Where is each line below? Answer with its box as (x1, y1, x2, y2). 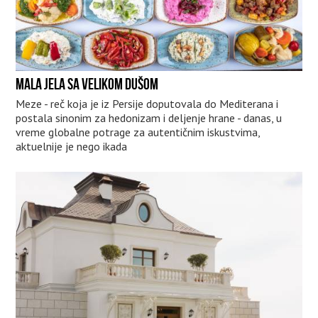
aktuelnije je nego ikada (16, 139, 128, 154)
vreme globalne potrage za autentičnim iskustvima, (16, 125, 261, 140)
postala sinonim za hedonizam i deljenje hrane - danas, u (16, 111, 283, 126)
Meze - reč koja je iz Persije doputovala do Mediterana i (16, 97, 279, 111)
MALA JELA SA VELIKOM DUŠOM (16, 75, 159, 93)
